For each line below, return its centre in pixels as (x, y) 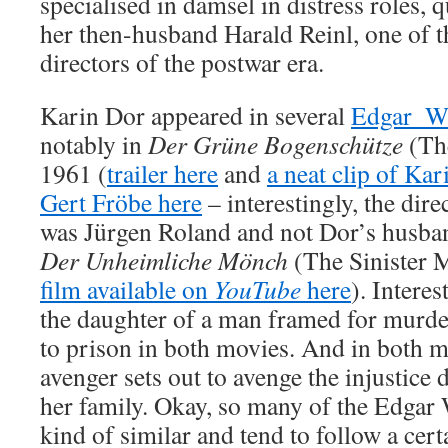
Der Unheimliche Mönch (164, 260)
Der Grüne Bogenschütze (275, 144)
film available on (127, 289)
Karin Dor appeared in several (195, 115)
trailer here (162, 173)
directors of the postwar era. (182, 62)
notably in (94, 144)
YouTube (257, 289)
